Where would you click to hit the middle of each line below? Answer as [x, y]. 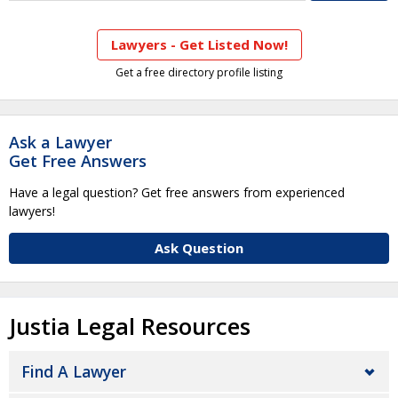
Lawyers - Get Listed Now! [199, 45]
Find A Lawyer [74, 372]
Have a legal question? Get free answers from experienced [177, 193]
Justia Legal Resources [130, 327]
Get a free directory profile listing [199, 73]
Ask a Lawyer [60, 143]
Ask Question [199, 248]
